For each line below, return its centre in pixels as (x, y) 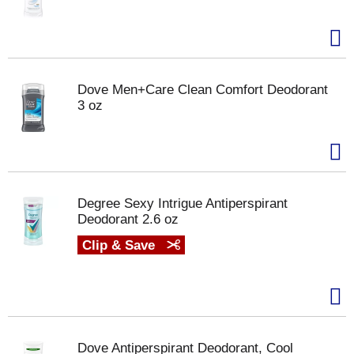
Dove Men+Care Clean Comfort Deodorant (203, 90)
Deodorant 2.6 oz (128, 219)
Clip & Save (121, 245)
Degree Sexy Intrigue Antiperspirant (183, 203)
